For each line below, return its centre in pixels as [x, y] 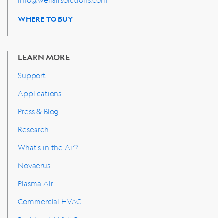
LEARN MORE [44, 57]
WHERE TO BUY [45, 19]
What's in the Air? [48, 147]
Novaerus [34, 165]
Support [32, 75]
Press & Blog [38, 111]
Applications [40, 93]
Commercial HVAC [50, 201]
